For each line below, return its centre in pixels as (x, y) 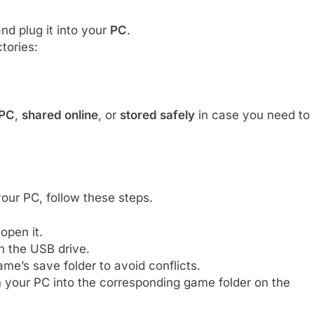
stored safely (157, 115)
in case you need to (252, 115)
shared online (60, 115)
